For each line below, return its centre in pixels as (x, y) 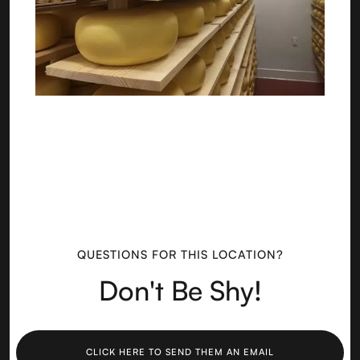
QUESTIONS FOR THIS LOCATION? (180, 254)
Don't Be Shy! (180, 290)
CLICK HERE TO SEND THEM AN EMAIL (180, 352)
